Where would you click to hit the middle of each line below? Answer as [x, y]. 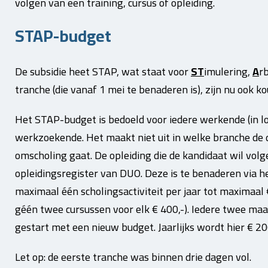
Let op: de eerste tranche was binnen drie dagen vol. [133, 257]
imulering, [228, 71]
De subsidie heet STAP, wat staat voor [103, 71]
